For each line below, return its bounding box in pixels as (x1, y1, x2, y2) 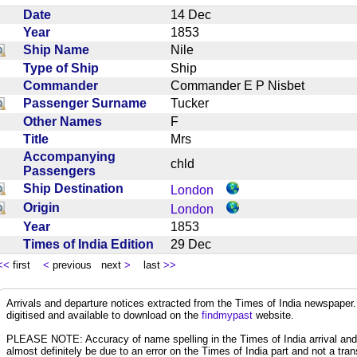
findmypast (202, 308, 253, 321)
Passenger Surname (23, 96, 153, 110)
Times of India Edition (23, 237, 160, 251)
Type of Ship (23, 61, 105, 75)
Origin (23, 200, 66, 214)
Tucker (171, 96, 222, 110)
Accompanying (23, 149, 116, 163)
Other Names (23, 114, 108, 128)
